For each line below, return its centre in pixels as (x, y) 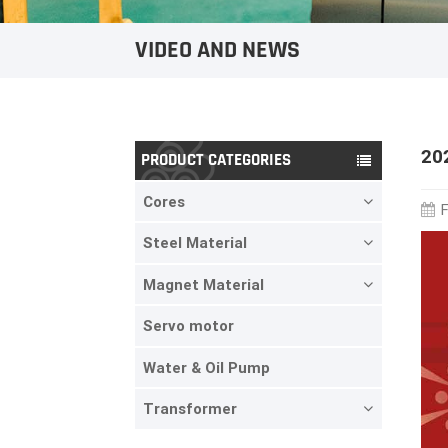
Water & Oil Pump (206, 367)
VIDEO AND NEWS (217, 50)
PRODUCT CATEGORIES (216, 159)
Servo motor (188, 326)
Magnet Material (203, 284)
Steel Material (194, 243)
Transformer (189, 409)
